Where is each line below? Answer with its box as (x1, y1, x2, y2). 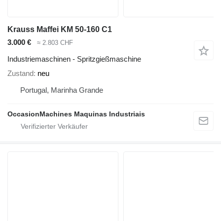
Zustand (7, 69, 34, 78)
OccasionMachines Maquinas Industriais (7, 110, 145, 118)
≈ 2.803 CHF (37, 38, 73, 46)
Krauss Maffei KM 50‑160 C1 (7, 25, 112, 34)
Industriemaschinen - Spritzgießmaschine (7, 55, 141, 64)
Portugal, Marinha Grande (20, 86, 103, 95)
